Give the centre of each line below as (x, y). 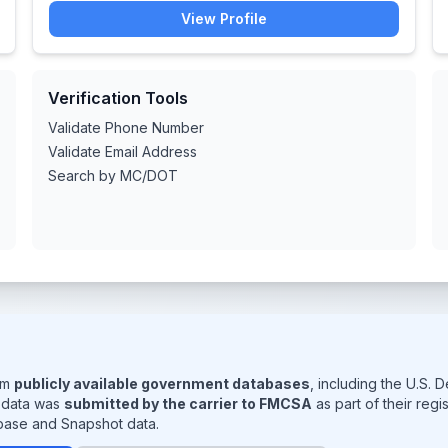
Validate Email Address (122, 151)
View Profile (224, 18)
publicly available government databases (162, 383)
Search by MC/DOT (113, 175)
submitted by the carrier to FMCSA (188, 403)
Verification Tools (118, 98)
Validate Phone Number (126, 127)
